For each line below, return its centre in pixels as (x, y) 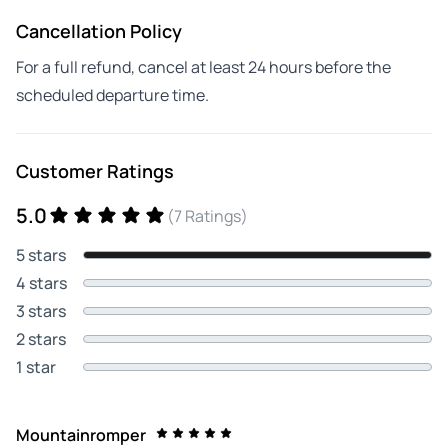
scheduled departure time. (112, 94)
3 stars (41, 310)
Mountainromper (81, 434)
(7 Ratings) (207, 215)
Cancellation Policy (99, 30)
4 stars (41, 282)
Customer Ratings (95, 170)
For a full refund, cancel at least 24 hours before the (203, 66)
